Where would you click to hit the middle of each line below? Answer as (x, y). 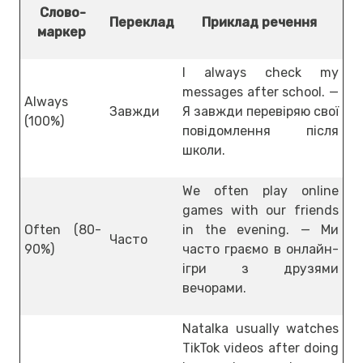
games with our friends (261, 210)
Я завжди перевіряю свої (261, 111)
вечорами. (214, 288)
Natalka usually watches (261, 328)
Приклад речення (261, 22)
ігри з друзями (261, 268)
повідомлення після (261, 130)
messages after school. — (261, 92)
